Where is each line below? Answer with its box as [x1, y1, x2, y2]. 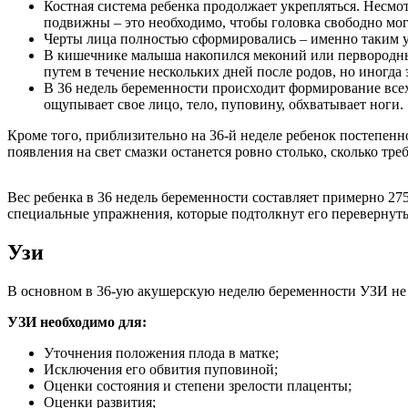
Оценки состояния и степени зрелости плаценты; [44, 378, 352, 394]
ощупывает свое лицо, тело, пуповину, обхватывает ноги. [44, 97, 403, 113]
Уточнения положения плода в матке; [44, 345, 279, 362]
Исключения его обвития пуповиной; [44, 362, 278, 378]
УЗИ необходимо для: [7, 314, 147, 331]
